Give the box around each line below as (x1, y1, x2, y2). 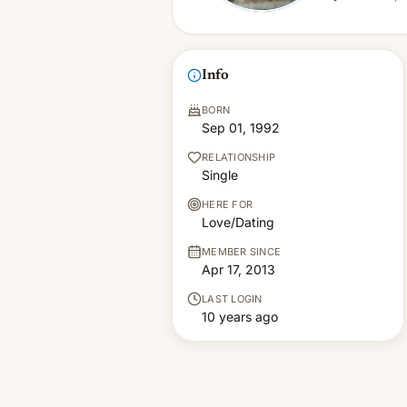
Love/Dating (202, 214, 274, 230)
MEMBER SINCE (202, 245, 282, 258)
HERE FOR (202, 198, 253, 211)
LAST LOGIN (202, 293, 263, 305)
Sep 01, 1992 (202, 120, 280, 135)
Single (202, 167, 238, 183)
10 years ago (202, 309, 278, 324)
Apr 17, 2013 (202, 262, 275, 277)
